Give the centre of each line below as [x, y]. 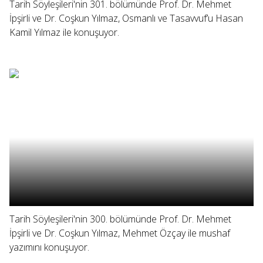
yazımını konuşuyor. [49, 247]
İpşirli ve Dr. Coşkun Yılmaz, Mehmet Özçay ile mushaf [120, 233]
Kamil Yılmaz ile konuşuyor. [64, 32]
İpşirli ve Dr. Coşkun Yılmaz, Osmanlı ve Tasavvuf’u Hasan [126, 18]
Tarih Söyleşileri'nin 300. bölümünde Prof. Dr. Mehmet [120, 219]
